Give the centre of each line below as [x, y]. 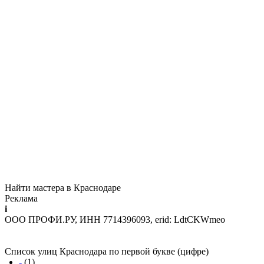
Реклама [21, 199]
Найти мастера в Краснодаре [63, 188]
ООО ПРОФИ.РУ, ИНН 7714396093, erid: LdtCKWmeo [115, 220]
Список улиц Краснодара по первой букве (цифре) [107, 252]
